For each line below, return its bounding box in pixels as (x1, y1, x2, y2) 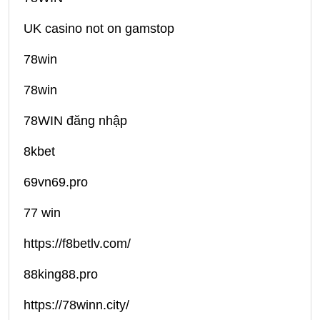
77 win (24, 206, 61, 221)
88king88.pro (24, 267, 98, 282)
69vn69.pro (24, 175, 88, 190)
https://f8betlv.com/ (24, 236, 131, 251)
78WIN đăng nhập (24, 114, 127, 129)
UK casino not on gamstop (24, 21, 174, 36)
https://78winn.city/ (24, 298, 129, 313)
